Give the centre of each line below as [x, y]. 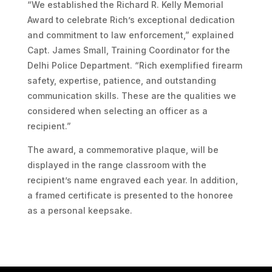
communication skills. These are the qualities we [131, 95]
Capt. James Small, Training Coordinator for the [128, 50]
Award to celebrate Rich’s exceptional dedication [131, 19]
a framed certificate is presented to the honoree [130, 195]
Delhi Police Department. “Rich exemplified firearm [134, 65]
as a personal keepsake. [80, 210]
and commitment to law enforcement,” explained [130, 35]
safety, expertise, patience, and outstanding [121, 80]
